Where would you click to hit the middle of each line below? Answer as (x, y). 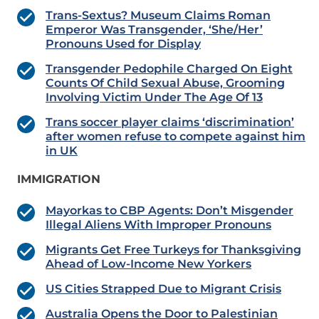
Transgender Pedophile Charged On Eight (169, 69)
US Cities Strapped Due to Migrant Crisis (163, 289)
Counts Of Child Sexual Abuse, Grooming (165, 83)
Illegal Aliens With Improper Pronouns (158, 225)
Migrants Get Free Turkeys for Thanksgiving (173, 250)
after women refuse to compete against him (176, 137)
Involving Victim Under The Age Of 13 (154, 98)
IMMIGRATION (59, 179)
